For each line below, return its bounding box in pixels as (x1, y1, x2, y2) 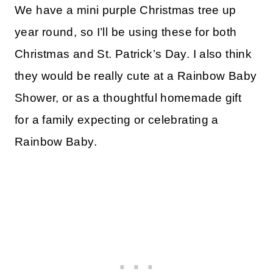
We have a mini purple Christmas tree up (15, 3, 236, 16)
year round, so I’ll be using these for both (15, 25, 237, 38)
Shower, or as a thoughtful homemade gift (15, 91, 242, 104)
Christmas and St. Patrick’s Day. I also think (15, 47, 252, 60)
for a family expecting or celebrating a (15, 113, 219, 126)
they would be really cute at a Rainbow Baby (15, 69, 257, 82)
